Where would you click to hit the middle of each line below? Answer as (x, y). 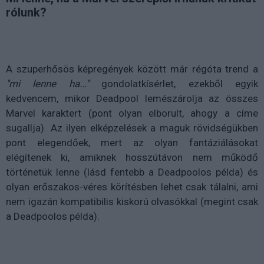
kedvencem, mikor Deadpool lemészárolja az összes (132, 98)
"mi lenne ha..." (47, 83)
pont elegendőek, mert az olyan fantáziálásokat (132, 142)
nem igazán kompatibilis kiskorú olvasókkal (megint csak (132, 201)
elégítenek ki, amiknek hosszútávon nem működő (132, 157)
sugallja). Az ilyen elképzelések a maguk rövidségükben (132, 128)
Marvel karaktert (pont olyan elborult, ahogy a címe (132, 113)
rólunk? (26, 12)
